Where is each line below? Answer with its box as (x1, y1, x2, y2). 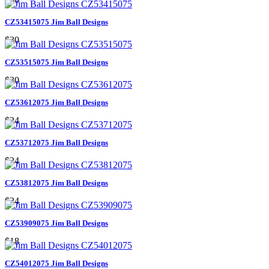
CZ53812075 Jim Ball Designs (5, 178, 108, 187)
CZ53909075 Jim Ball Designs (5, 218, 108, 228)
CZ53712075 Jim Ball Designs (5, 138, 108, 147)
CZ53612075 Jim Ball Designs (5, 97, 108, 107)
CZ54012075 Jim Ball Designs (5, 258, 108, 268)
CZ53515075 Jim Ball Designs (5, 57, 108, 67)
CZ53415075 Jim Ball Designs (5, 17, 108, 26)
